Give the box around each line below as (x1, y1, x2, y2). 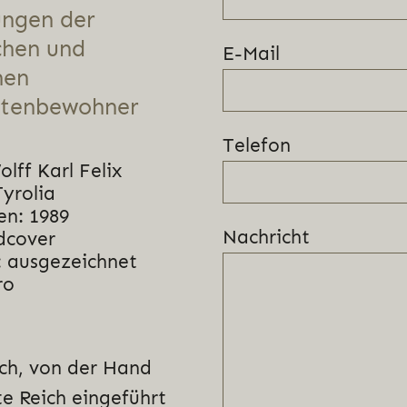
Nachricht (223, 225, 310, 248)
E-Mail (223, 42, 280, 65)
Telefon (223, 134, 291, 156)
